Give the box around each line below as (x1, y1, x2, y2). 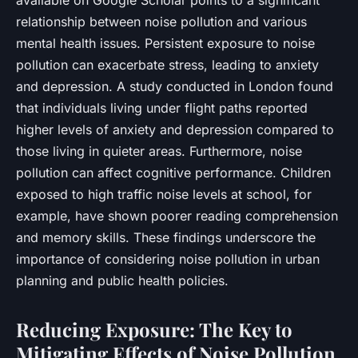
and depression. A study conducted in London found (16, 78, 333, 94)
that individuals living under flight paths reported (16, 99, 308, 116)
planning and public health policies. (16, 272, 229, 288)
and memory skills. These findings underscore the (16, 229, 316, 245)
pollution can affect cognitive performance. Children (16, 164, 331, 181)
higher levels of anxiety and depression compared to (16, 121, 334, 137)
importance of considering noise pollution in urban (16, 250, 320, 267)
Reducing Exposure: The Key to (16, 316, 292, 342)
